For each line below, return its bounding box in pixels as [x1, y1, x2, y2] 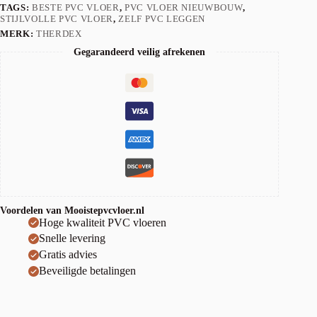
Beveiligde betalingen [39, 265, 136, 277]
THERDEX [35, 28, 82, 39]
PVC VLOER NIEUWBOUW [124, 1, 243, 13]
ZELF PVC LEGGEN [118, 13, 206, 24]
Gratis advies [39, 248, 97, 261]
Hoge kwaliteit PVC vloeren [39, 216, 166, 229]
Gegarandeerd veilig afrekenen [74, 46, 206, 57]
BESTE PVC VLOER [31, 1, 120, 13]
